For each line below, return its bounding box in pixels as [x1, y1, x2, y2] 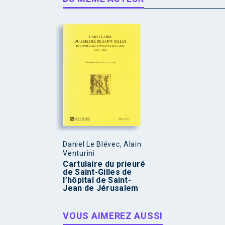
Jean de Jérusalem [63, 183, 139, 193]
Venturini [63, 149, 95, 158]
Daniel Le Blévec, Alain [63, 140, 142, 149]
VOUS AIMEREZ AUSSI [63, 210, 163, 221]
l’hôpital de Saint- [63, 175, 132, 185]
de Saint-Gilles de [63, 167, 132, 177]
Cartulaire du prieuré [63, 159, 146, 169]
